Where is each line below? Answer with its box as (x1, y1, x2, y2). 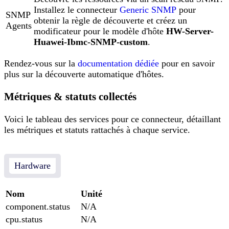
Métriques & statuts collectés (4, 90, 136, 103)
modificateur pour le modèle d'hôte (34, 26, 166, 36)
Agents (6, 20, 32, 31)
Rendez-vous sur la (4, 58, 78, 68)
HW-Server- (166, 26, 214, 36)
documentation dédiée (78, 58, 159, 68)
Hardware (14, 161, 51, 171)
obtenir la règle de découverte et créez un (34, 15, 187, 26)
